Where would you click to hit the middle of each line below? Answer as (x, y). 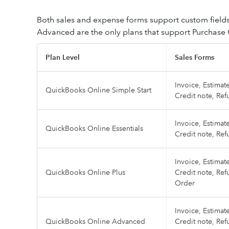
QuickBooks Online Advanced (95, 221)
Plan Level (63, 57)
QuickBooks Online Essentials (94, 128)
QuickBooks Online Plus (85, 172)
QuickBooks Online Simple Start (98, 90)
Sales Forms (194, 57)
